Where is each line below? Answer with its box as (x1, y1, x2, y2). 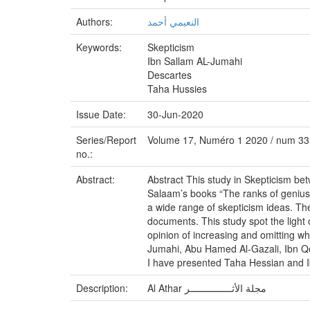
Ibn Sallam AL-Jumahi (147, 54, 242, 68)
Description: (76, 281, 131, 295)
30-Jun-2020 (147, 107, 203, 121)
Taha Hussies (147, 82, 207, 95)
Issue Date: (76, 107, 129, 121)
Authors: (76, 15, 116, 28)
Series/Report (76, 133, 136, 147)
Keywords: (76, 40, 125, 54)
